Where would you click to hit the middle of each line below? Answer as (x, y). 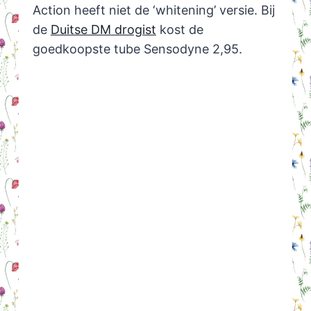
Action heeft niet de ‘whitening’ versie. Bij (153, 10)
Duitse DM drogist (103, 30)
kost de (179, 30)
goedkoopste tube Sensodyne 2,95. (137, 49)
